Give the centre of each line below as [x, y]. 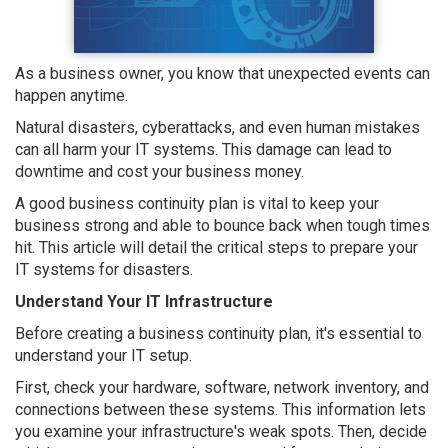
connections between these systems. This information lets [220, 409]
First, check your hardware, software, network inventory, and [222, 387]
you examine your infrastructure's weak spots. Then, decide [221, 431]
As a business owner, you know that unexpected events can [222, 73]
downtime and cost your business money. [159, 171]
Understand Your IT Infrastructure [144, 301]
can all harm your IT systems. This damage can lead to [203, 149]
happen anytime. [71, 95]
